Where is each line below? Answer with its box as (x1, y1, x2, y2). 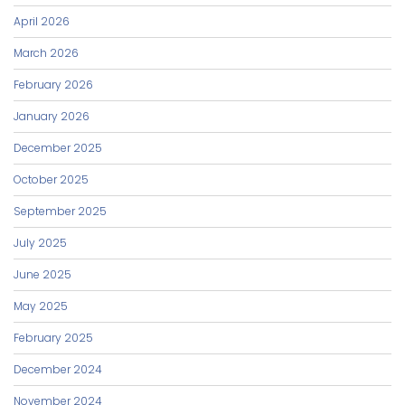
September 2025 (14, 203, 107, 219)
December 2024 (14, 362, 102, 377)
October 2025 (14, 172, 89, 187)
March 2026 (14, 45, 79, 61)
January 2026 (14, 108, 89, 124)
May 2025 (14, 298, 68, 314)
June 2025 (14, 267, 71, 282)
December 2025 (14, 140, 102, 155)
